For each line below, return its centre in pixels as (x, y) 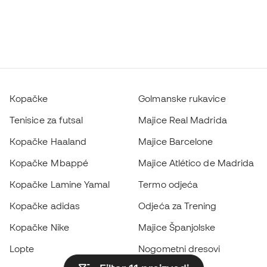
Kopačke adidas (45, 206)
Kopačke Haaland (48, 141)
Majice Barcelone (176, 141)
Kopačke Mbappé (49, 163)
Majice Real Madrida (183, 120)
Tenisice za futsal (46, 120)
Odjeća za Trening (178, 206)
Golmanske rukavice (182, 98)
